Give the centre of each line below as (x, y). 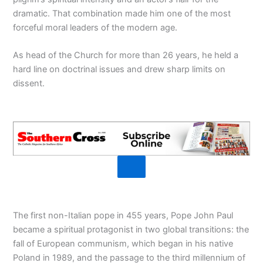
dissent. (29, 84)
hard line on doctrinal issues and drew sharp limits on (119, 70)
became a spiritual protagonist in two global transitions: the (131, 229)
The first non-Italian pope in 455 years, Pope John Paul (123, 215)
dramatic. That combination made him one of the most (122, 13)
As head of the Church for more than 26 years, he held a (126, 55)
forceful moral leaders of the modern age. (95, 27)
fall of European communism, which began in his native (123, 243)
